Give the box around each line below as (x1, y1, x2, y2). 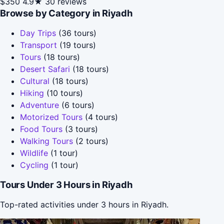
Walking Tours (20, 135, 73, 146)
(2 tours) (73, 135, 108, 146)
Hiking (20, 87, 44, 98)
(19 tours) (57, 39, 96, 50)
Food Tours (20, 123, 62, 134)
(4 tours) (82, 111, 118, 122)
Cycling (20, 159, 48, 170)
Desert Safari (20, 63, 70, 74)
